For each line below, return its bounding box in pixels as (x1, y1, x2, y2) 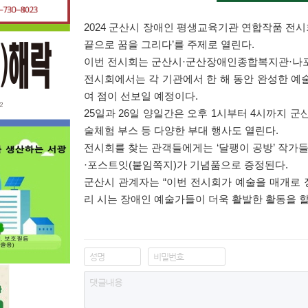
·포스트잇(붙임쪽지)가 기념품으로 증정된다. (84, 159, 288, 170)
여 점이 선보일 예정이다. (84, 91, 198, 102)
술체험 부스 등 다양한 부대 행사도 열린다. (84, 125, 281, 136)
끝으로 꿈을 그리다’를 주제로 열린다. (84, 39, 254, 50)
